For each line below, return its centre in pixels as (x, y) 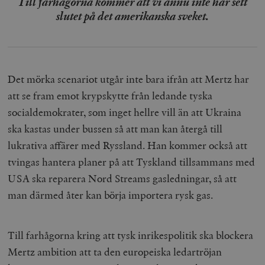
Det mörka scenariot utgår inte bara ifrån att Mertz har (129, 79)
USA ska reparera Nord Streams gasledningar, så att (122, 178)
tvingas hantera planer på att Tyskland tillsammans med (132, 161)
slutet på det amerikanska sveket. (132, 16)
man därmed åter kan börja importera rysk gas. (111, 195)
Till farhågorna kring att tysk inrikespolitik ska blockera (131, 235)
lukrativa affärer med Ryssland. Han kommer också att (128, 145)
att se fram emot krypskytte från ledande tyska (110, 95)
